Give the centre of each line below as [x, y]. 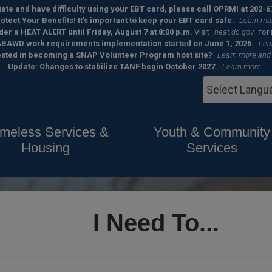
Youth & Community [212, 132]
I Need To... [156, 223]
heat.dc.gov [234, 32]
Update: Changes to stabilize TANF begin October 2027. [113, 66]
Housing [45, 148]
